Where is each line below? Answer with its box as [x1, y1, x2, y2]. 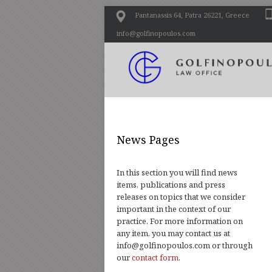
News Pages [117, 132, 180, 147]
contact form [132, 252, 178, 263]
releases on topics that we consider [117, 191, 245, 202]
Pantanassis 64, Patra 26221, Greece [135, 10, 250, 19]
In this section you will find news [117, 167, 237, 178]
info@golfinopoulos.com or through [117, 240, 253, 251]
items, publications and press [117, 179, 225, 190]
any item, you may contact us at [117, 228, 230, 239]
